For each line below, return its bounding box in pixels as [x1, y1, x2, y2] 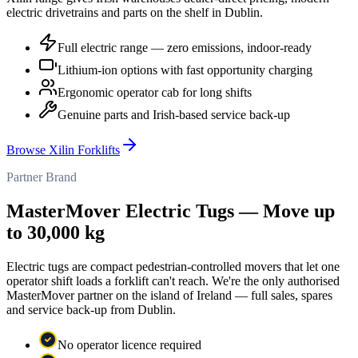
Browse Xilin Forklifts [6, 143, 120, 157]
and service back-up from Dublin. [6, 303, 176, 316]
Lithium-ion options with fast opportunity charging [58, 63, 312, 78]
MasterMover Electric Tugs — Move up [6, 201, 335, 222]
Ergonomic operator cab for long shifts [58, 86, 252, 100]
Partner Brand [6, 170, 77, 185]
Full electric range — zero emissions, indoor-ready [58, 41, 312, 55]
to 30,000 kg [6, 222, 105, 244]
